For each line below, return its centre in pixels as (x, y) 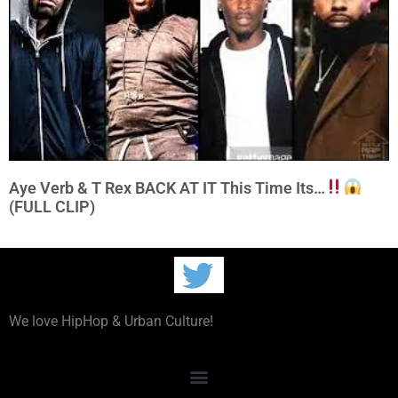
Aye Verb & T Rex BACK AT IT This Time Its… (167, 187)
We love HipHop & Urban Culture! (111, 321)
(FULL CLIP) (52, 206)
